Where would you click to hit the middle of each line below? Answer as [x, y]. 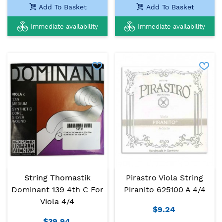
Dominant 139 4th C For [57, 189]
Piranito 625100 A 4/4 [165, 189]
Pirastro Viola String [165, 177]
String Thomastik [57, 177]
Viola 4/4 [57, 201]
